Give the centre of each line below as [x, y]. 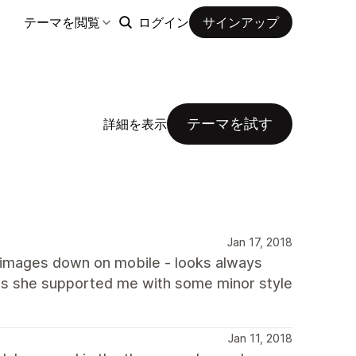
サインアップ [241, 22]
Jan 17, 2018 [260, 242]
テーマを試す [230, 124]
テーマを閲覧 [62, 22]
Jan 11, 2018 [260, 338]
